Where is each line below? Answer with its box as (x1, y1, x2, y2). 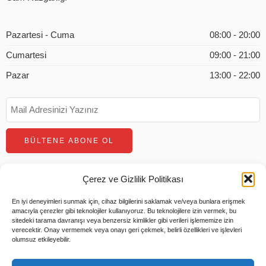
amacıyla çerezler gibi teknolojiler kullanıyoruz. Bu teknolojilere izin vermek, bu (12, 207, 236, 214)
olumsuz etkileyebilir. (12, 236, 71, 243)
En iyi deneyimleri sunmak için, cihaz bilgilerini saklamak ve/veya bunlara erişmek (12, 198, 245, 205)
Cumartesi (6, 50, 46, 60)
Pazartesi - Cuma (6, 30, 74, 40)
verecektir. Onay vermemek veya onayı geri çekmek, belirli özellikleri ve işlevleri (12, 226, 242, 233)
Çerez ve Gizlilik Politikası (83, 173, 183, 184)
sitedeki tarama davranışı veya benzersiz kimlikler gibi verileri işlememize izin (12, 217, 233, 224)
